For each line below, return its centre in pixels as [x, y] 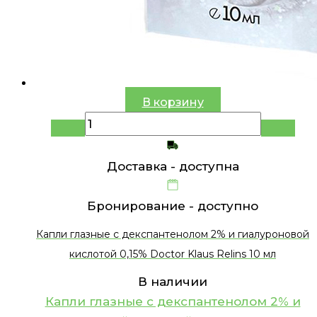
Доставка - [143, 167]
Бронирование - [142, 206]
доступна [209, 167]
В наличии [173, 282]
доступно [228, 206]
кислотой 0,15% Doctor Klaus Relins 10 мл [173, 254]
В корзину [173, 103]
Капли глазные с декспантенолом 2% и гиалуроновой [173, 234]
